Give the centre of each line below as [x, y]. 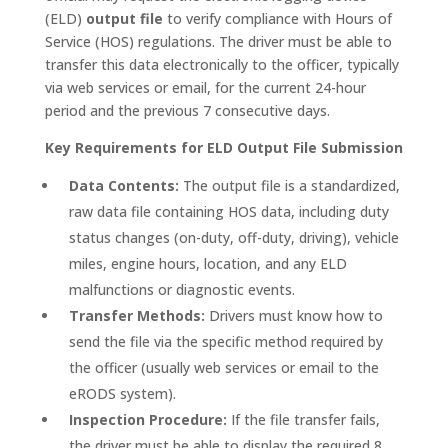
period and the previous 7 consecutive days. [187, 110]
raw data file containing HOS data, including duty [228, 211]
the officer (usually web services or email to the [223, 367]
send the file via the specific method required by [225, 341]
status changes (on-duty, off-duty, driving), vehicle [233, 237]
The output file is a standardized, [289, 185]
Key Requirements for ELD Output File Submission [223, 147]
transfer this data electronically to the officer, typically [221, 64]
